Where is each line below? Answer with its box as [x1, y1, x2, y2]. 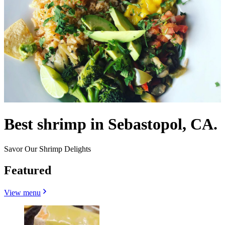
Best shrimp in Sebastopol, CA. [4, 115, 217, 134]
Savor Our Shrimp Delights [4, 144, 91, 153]
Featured [4, 163, 51, 177]
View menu [4, 188, 41, 197]
